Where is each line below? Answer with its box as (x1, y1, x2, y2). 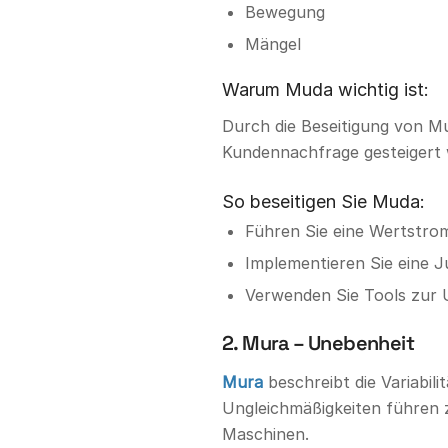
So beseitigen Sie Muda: (222, 190, 425, 212)
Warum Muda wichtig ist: (222, 78, 429, 100)
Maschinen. (222, 424, 309, 445)
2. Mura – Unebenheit (222, 329, 414, 356)
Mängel (245, 33, 301, 54)
